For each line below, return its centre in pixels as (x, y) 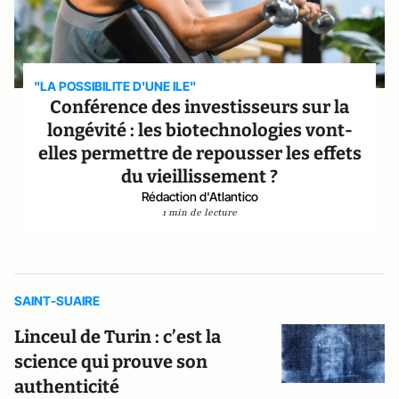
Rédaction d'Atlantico (199, 196)
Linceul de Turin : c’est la (118, 337)
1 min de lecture (199, 212)
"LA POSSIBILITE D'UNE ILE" (115, 86)
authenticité (67, 387)
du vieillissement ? (199, 176)
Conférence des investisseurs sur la (199, 107)
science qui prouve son (111, 362)
